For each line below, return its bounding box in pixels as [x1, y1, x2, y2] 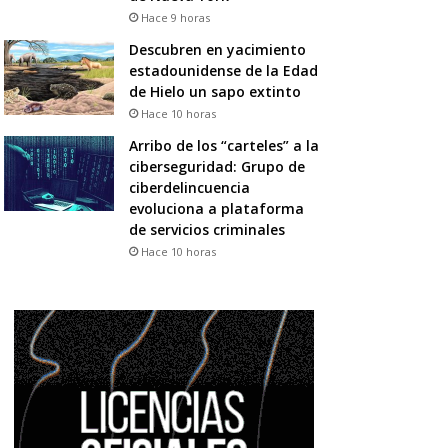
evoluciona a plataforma [128, 198, 304, 218]
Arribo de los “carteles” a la [128, 135, 319, 155]
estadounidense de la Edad [128, 60, 318, 80]
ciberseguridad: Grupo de [128, 156, 305, 176]
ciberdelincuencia [128, 177, 250, 197]
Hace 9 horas [140, 9, 210, 25]
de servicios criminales [128, 219, 285, 239]
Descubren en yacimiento [128, 39, 306, 59]
